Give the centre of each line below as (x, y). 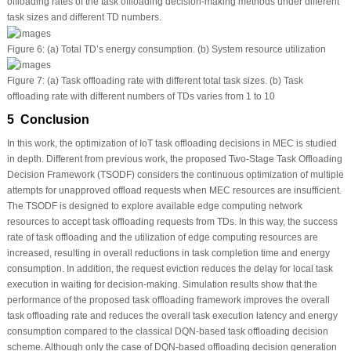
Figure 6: (25, 49)
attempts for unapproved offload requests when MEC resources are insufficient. (174, 191)
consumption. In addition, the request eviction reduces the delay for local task (170, 269)
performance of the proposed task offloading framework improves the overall (168, 300)
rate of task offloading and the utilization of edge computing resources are (162, 238)
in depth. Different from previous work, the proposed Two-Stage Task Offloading (174, 159)
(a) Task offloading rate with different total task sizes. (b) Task (174, 81)
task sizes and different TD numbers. (84, 17)
